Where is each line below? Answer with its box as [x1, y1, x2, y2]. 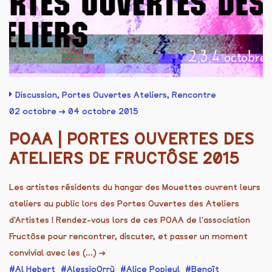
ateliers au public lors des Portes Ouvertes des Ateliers [9, 198, 239, 209]
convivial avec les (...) [9, 247, 99, 258]
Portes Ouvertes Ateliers [62, 89, 167, 100]
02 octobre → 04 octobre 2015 [9, 106, 138, 117]
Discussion [15, 89, 57, 100]
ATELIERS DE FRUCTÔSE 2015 [9, 149, 240, 168]
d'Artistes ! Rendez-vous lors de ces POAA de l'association [9, 214, 250, 225]
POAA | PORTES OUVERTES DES [9, 129, 254, 148]
